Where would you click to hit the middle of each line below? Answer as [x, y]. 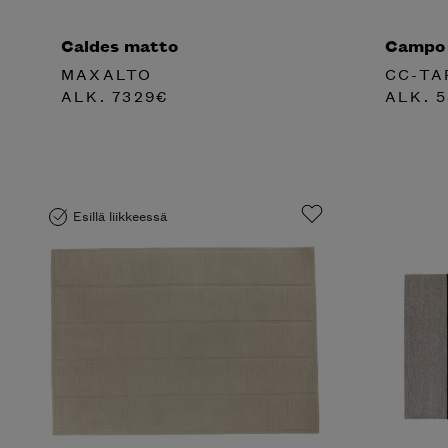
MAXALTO [107, 74]
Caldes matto [119, 44]
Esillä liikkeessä [120, 214]
